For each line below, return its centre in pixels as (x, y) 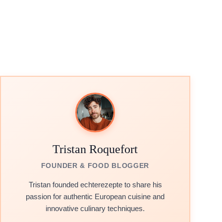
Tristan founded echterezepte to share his (95, 185)
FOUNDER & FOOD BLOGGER (95, 166)
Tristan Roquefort (95, 149)
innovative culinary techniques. (95, 208)
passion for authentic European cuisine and (95, 196)
